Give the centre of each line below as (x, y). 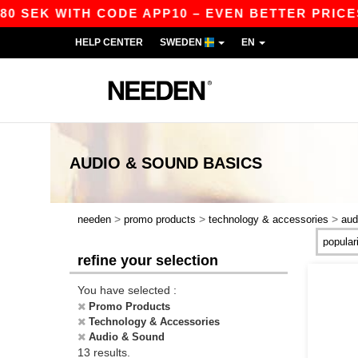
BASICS (233, 163)
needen (94, 219)
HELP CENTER (109, 42)
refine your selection (148, 261)
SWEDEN (182, 42)
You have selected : (127, 290)
